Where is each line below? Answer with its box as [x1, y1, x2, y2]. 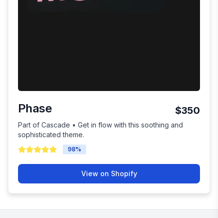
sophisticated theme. [18, 130, 84, 139]
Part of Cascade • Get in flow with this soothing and [18, 121, 183, 129]
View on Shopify [81, 169, 137, 178]
